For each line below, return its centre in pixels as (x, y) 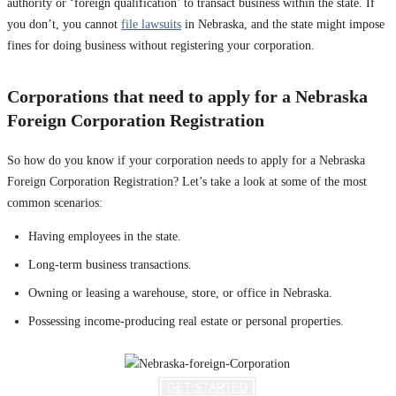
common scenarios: (55, 203)
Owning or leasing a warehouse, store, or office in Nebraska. (180, 293)
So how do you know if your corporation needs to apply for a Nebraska (186, 161)
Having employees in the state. (105, 237)
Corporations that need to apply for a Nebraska (187, 97)
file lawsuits (151, 25)
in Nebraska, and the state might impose (283, 25)
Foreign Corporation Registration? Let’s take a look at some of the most (187, 182)
